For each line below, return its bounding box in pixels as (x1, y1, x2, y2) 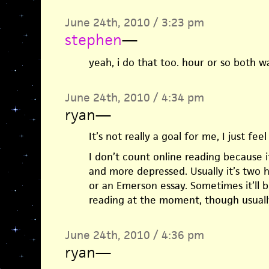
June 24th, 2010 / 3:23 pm (64, 15, 204, 30)
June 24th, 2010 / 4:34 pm (64, 90, 204, 105)
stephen (64, 30, 122, 49)
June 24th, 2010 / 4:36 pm (64, 228, 204, 243)
